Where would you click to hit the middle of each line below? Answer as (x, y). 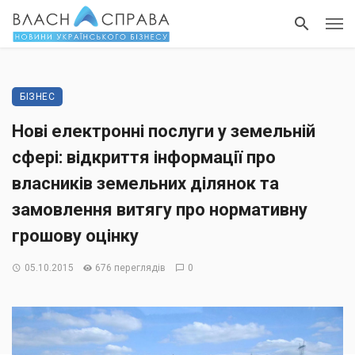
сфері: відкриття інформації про (144, 157)
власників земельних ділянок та (145, 183)
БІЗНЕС (37, 97)
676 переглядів (131, 268)
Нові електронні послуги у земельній (164, 131)
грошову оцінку (75, 236)
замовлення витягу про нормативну (160, 210)
